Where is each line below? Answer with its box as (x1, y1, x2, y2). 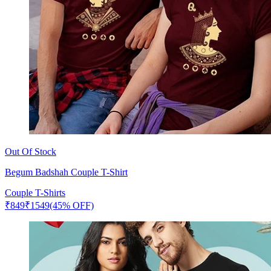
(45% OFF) (50, 200, 94, 211)
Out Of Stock (5, 146, 56, 157)
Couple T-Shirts (5, 187, 65, 198)
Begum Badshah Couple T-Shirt (5, 166, 128, 177)
